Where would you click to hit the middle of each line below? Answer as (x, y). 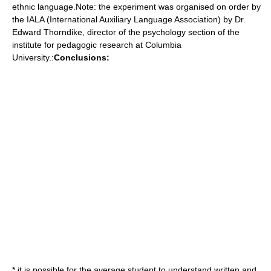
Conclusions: (82, 57)
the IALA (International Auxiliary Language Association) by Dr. (129, 19)
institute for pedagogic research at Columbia (97, 45)
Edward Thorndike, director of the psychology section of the (126, 32)
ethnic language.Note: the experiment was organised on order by (136, 7)
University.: (33, 57)
